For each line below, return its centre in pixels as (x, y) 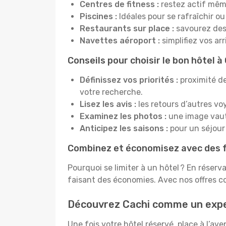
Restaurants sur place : (128, 29)
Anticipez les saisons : (125, 128)
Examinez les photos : (123, 116)
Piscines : (98, 16)
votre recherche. (111, 92)
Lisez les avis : (109, 104)
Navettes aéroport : (120, 41)
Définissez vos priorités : (129, 80)
